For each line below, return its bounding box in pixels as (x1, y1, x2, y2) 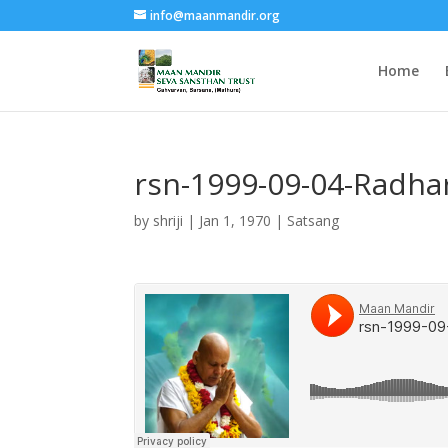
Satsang (287, 211, 340, 230)
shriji (153, 211, 184, 230)
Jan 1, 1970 (199, 211, 272, 230)
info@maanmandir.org (150, 7, 281, 24)
